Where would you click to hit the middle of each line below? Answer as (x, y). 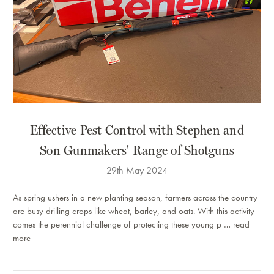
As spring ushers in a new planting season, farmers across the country (135, 198)
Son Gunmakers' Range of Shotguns (137, 150)
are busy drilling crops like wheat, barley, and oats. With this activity (134, 211)
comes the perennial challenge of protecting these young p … (123, 225)
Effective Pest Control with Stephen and (137, 130)
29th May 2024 (137, 171)
